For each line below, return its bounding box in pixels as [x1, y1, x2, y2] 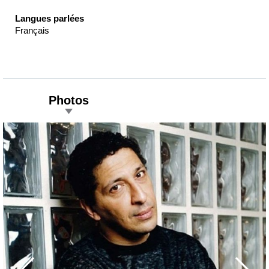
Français [15, 25, 49, 36]
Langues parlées [15, 13, 84, 24]
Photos [49, 94, 89, 107]
